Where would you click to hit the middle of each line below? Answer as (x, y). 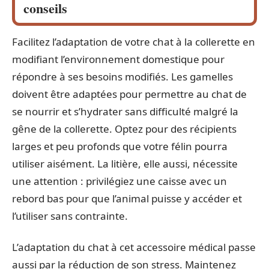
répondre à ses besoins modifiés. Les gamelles (122, 77)
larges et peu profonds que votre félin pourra (120, 147)
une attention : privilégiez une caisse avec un (119, 181)
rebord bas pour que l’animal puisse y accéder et (127, 199)
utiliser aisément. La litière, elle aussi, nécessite (125, 164)
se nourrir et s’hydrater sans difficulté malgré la (125, 112)
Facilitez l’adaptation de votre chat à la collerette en (134, 42)
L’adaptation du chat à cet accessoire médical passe (134, 247)
